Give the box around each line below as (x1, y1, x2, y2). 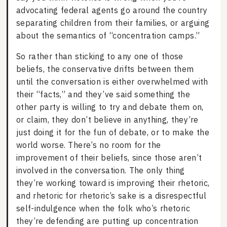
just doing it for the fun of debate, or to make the (16, 127, 210, 138)
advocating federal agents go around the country (16, 5, 207, 16)
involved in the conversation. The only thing (16, 165, 185, 176)
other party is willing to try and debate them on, (16, 102, 204, 112)
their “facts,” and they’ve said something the (16, 89, 191, 100)
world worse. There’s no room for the (16, 140, 161, 150)
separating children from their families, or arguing (16, 18, 210, 28)
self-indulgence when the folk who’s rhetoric (16, 203, 190, 214)
